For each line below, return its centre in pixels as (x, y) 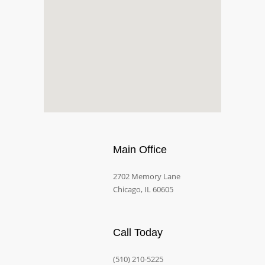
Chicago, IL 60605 (143, 189)
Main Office (140, 150)
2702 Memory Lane (147, 176)
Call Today (138, 233)
